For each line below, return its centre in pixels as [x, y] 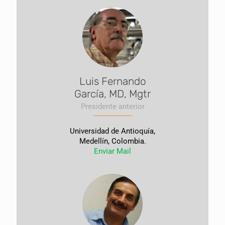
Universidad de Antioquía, [113, 131]
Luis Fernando [113, 81]
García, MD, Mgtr [113, 94]
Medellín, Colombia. [113, 141]
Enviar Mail [113, 151]
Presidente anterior [113, 106]
